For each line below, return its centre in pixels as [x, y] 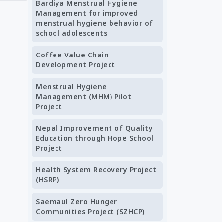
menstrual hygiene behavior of [94, 23]
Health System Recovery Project [96, 170]
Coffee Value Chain [72, 55]
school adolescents [71, 33]
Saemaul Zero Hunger [77, 201]
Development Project [76, 65]
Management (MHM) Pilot [83, 96]
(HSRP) [47, 180]
